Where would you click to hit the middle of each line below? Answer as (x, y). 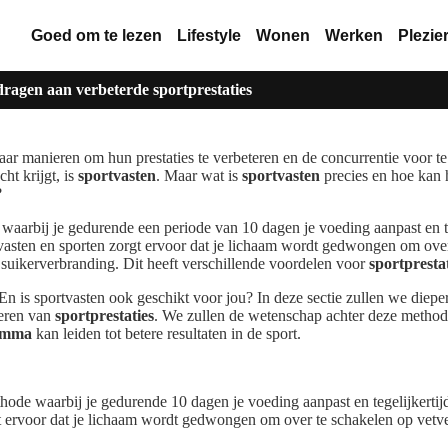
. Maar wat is (199, 176)
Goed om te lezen (96, 35)
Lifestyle (208, 35)
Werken (353, 35)
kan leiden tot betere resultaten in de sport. (166, 334)
